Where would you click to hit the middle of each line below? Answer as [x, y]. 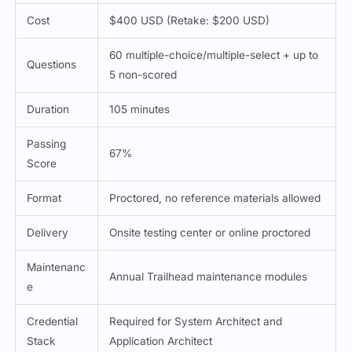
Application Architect [161, 341]
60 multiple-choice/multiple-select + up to [214, 55]
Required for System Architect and [196, 321]
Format [44, 198]
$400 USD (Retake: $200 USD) [190, 20]
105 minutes [140, 109]
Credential [53, 321]
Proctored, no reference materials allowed [215, 198]
